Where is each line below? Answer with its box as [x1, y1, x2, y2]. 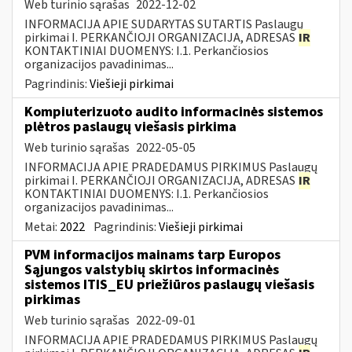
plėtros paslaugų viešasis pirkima [24, 116, 236, 137]
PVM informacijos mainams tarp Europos [24, 244, 280, 265]
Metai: [24, 218, 60, 236]
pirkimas [24, 289, 80, 310]
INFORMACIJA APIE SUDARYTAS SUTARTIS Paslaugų [24, 15, 303, 33]
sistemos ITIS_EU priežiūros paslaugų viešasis [24, 274, 314, 295]
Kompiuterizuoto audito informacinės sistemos [24, 101, 323, 122]
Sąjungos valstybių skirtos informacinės [24, 259, 279, 280]
